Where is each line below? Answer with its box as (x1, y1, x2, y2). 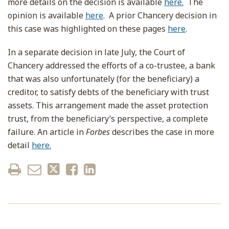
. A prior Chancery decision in (103, 10, 217, 21)
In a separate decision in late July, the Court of (8, 47, 185, 58)
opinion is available (8, 10, 85, 21)
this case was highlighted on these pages (8, 23, 168, 34)
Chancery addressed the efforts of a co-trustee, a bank (8, 60, 215, 71)
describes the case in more (110, 126, 214, 138)
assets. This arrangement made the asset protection (8, 100, 208, 111)
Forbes (86, 126, 110, 138)
